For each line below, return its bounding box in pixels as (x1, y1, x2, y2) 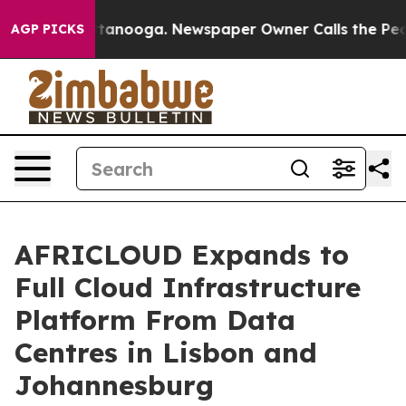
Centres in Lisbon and (14, 335, 317, 370)
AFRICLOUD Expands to (14, 237, 349, 272)
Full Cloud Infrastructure (14, 270, 361, 304)
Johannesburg (14, 368, 214, 402)
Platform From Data (14, 303, 295, 337)
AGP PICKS (11, 21, 84, 37)
